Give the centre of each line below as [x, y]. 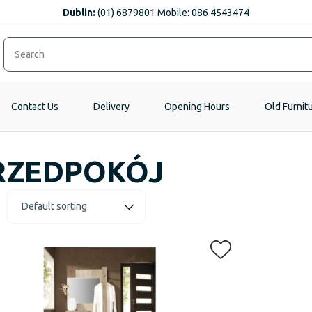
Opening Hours [197, 107]
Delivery [111, 107]
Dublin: [79, 13]
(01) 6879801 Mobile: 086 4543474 [172, 13]
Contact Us [35, 107]
